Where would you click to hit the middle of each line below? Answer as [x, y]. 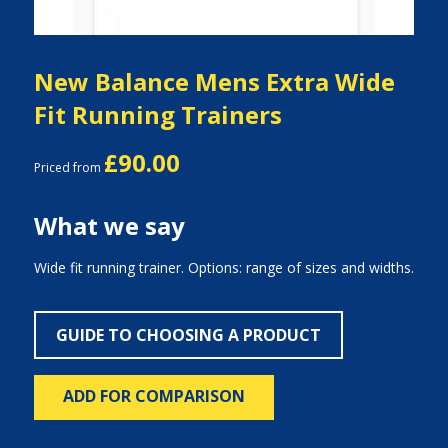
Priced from [68, 167]
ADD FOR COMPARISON [153, 396]
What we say [109, 225]
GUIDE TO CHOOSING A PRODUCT [188, 335]
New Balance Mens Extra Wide [214, 81]
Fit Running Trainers [157, 114]
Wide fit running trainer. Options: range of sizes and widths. [223, 267]
